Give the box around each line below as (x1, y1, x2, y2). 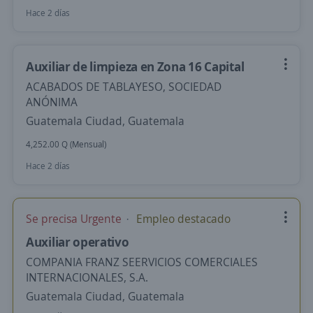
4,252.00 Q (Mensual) (26, 138, 106, 150)
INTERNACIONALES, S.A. (26, 270, 148, 285)
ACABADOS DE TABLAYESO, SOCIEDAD (26, 79, 221, 94)
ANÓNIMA (26, 94, 78, 110)
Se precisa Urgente (26, 211, 124, 226)
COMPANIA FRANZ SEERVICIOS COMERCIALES (26, 254, 258, 270)
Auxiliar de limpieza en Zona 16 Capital (26, 58, 245, 75)
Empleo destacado (133, 211, 231, 226)
